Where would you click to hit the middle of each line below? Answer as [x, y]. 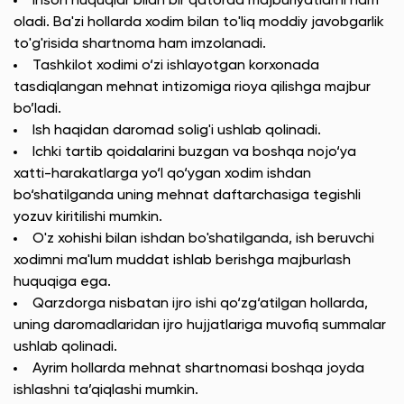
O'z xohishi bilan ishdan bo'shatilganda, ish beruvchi [203, 239]
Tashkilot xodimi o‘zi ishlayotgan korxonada [176, 66]
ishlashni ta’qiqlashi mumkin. [106, 390]
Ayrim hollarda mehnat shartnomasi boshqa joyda [198, 369]
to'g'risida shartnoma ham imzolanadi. [140, 44]
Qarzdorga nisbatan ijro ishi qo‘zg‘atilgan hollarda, [200, 304]
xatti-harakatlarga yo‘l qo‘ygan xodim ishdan [162, 174]
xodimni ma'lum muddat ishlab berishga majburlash [182, 261]
